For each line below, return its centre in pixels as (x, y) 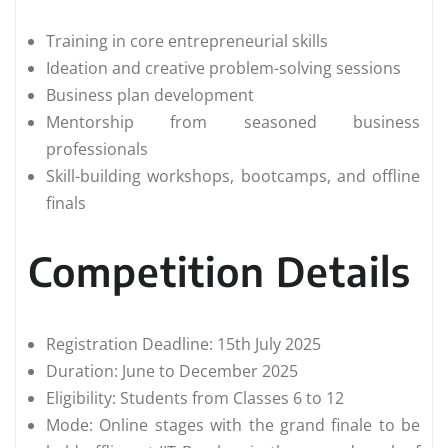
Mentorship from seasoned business (233, 122)
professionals (97, 149)
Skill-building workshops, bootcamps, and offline (233, 176)
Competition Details (219, 271)
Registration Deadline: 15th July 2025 (183, 344)
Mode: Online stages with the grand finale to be (233, 425)
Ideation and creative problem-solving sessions (223, 68)
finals (66, 203)
